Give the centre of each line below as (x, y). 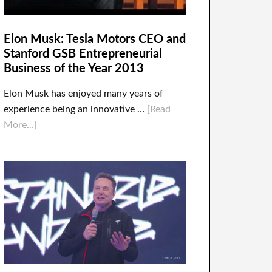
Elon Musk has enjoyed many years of (83, 93)
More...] (20, 125)
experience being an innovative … (75, 109)
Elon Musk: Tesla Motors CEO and (95, 39)
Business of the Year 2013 (74, 69)
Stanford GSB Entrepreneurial (83, 54)
